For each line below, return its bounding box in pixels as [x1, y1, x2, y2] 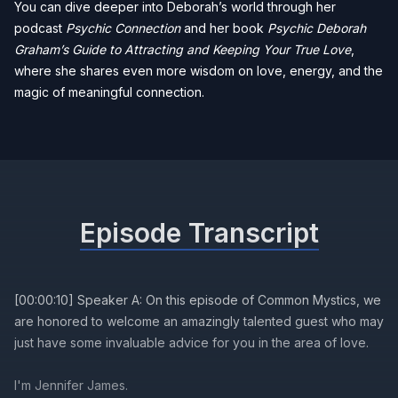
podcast [14, 20, 66, 36]
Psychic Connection [66, 20, 180, 36]
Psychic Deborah [267, 20, 366, 36]
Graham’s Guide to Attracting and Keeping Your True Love [14, 42, 351, 57]
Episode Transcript [79, 217, 319, 249]
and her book [180, 20, 267, 36]
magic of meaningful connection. [14, 84, 204, 99]
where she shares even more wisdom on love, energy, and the [14, 63, 383, 78]
